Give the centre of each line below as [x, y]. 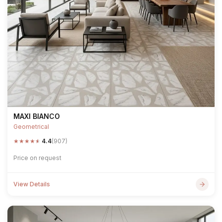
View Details [32, 184]
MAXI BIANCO [37, 116]
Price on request [37, 158]
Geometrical [31, 127]
